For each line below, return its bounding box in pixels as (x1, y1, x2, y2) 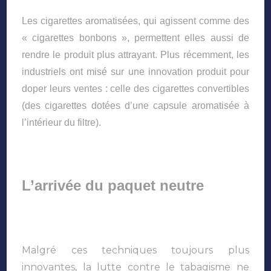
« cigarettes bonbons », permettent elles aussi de (22, 32, 249, 43)
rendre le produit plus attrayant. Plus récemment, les (22, 49, 249, 60)
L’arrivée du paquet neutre (22, 177, 204, 194)
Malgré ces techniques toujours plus (22, 244, 249, 256)
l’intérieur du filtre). (22, 117, 102, 128)
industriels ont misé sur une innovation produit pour (22, 66, 249, 77)
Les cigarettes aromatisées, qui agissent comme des (22, 15, 249, 26)
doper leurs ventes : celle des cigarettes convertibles (22, 83, 249, 94)
